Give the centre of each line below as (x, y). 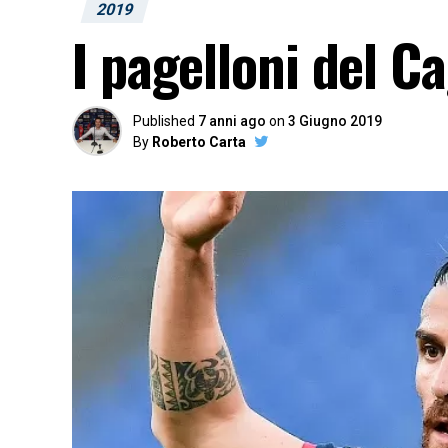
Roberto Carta (199, 142)
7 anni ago (232, 121)
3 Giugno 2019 (335, 121)
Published (164, 121)
